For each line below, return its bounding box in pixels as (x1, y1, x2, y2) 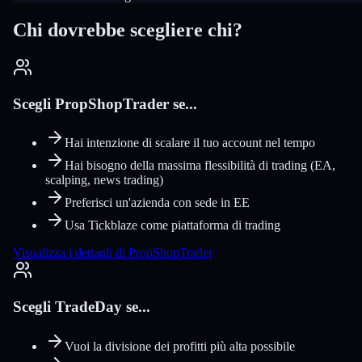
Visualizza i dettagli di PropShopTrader (13, 246, 213, 260)
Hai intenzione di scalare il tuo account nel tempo (65, 136, 315, 150)
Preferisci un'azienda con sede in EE (65, 196, 250, 210)
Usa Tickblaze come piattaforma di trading (65, 218, 280, 233)
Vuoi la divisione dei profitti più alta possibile (65, 339, 295, 353)
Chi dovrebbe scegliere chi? (13, 19, 242, 40)
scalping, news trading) (45, 173, 163, 187)
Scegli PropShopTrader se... (13, 95, 197, 112)
